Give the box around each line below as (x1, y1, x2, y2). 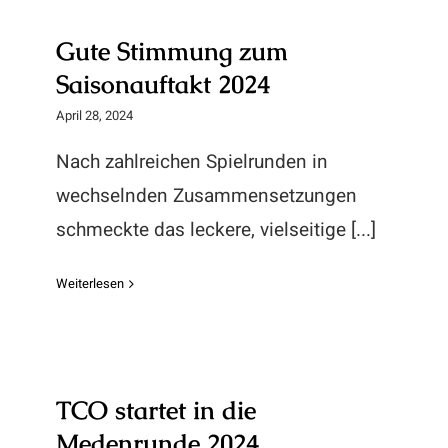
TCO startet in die (56, 394, 256, 426)
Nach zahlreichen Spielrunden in (56, 148, 328, 176)
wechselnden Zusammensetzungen (56, 182, 357, 210)
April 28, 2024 (56, 106, 133, 125)
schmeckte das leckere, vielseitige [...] (56, 216, 376, 244)
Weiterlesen (56, 274, 124, 293)
